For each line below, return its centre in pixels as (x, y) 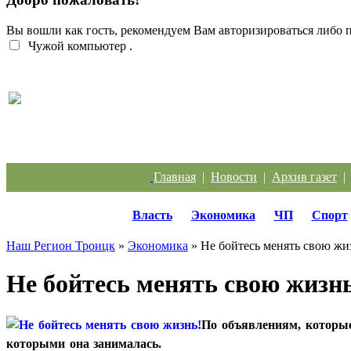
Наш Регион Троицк (61, 245)
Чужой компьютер (76, 45)
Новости (234, 176)
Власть (152, 215)
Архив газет (304, 176)
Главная (175, 176)
